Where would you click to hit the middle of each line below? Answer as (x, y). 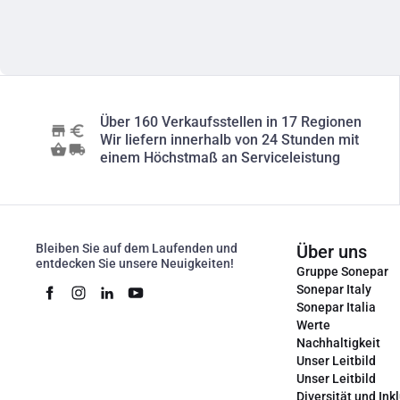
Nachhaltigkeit (338, 343)
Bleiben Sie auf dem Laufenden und (137, 248)
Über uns (332, 252)
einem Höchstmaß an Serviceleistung (220, 158)
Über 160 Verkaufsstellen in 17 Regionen (231, 122)
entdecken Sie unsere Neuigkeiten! (135, 263)
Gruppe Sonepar (342, 271)
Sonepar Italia (336, 307)
